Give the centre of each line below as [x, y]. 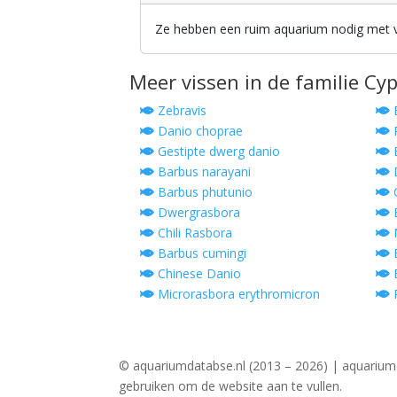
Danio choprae [199, 130]
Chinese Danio [198, 273]
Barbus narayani [203, 171]
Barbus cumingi [201, 253]
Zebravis [181, 110]
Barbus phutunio [204, 191]
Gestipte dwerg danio [218, 151]
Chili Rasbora [194, 232]
